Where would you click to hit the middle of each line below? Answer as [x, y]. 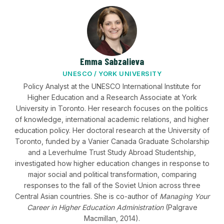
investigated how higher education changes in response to [112, 163]
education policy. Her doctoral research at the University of [112, 130]
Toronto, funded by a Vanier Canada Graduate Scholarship [112, 141]
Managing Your [184, 196]
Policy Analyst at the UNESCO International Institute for [112, 86]
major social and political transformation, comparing [112, 174]
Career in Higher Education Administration [95, 207]
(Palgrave [180, 207]
